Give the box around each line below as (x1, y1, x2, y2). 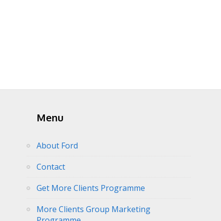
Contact (37, 161, 65, 172)
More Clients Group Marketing (37, 204, 150, 215)
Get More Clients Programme (37, 183, 145, 193)
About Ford (37, 140, 78, 151)
